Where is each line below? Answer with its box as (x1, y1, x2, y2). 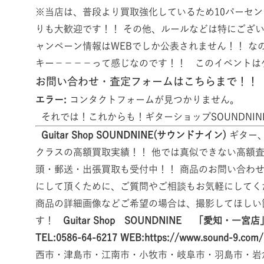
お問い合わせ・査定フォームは (35, 76, 184, 87)
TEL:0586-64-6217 (35, 233, 117, 243)
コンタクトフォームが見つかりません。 (67, 95, 239, 105)
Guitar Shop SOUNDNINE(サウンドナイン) (41, 130, 226, 140)
